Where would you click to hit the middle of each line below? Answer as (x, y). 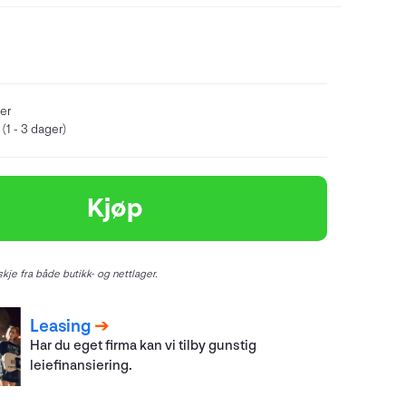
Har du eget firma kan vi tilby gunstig (144, 346)
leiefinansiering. (82, 366)
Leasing (61, 327)
